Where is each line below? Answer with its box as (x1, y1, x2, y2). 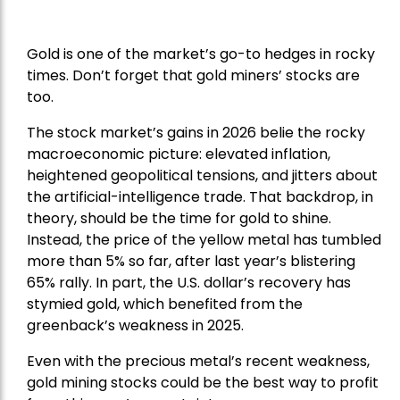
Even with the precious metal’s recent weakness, (27, 351, 370, 372)
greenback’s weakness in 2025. (27, 315, 244, 337)
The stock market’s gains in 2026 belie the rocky (27, 122, 365, 144)
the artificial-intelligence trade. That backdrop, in (27, 187, 373, 208)
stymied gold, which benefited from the (27, 294, 303, 315)
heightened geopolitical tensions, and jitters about (27, 165, 378, 187)
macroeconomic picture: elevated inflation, (27, 144, 330, 165)
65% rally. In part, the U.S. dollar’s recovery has (27, 272, 351, 294)
